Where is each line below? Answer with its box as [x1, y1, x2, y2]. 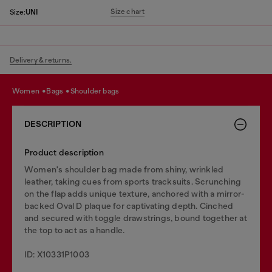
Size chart [110, 7, 145, 16]
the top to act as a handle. [24, 225, 125, 235]
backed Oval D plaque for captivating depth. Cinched [24, 201, 234, 211]
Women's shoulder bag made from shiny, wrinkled [24, 165, 224, 174]
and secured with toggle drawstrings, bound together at [24, 213, 247, 223]
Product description [24, 148, 104, 157]
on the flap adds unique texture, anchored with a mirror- [24, 189, 245, 199]
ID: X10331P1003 [24, 250, 89, 259]
